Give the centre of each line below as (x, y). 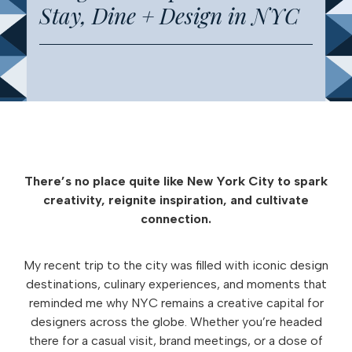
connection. (176, 219)
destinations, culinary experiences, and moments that (176, 284)
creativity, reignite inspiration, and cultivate (176, 200)
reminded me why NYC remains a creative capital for (176, 303)
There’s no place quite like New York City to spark (176, 181)
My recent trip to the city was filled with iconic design (176, 265)
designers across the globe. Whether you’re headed (176, 322)
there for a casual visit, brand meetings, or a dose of (176, 341)
